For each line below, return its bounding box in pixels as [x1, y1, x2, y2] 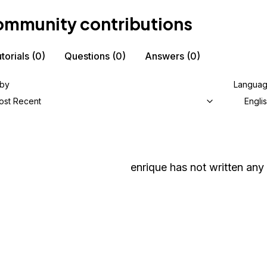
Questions [64, 50, 110, 62]
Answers [145, 50, 184, 62]
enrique [130, 161, 167, 173]
